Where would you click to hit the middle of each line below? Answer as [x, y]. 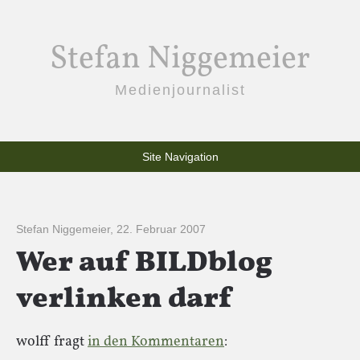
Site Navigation [180, 157]
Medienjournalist [180, 90]
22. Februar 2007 [161, 229]
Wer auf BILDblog [144, 264]
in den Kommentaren [156, 342]
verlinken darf [124, 300]
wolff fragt [52, 342]
